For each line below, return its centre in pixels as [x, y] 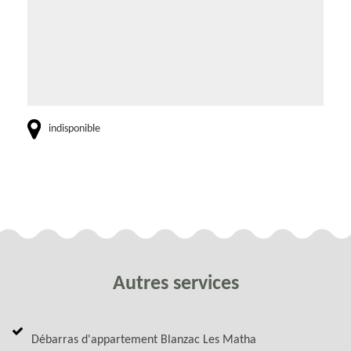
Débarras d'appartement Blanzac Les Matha [144, 340]
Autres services [175, 284]
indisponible [74, 128]
